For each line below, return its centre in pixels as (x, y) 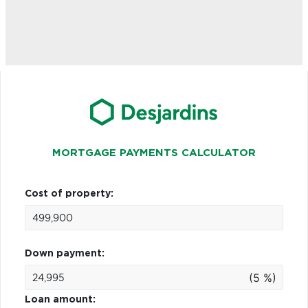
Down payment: (65, 253)
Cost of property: (69, 194)
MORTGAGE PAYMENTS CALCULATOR (154, 153)
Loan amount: (60, 299)
